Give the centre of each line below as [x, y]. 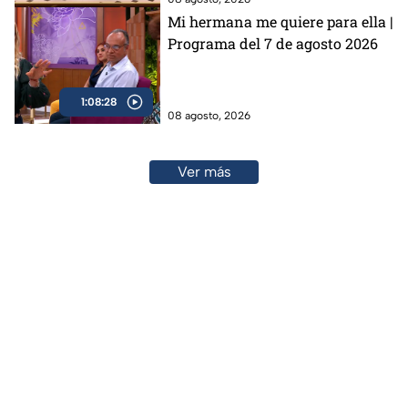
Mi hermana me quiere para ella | [280, 21]
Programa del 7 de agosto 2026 [273, 43]
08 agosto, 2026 [209, 115]
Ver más [204, 171]
